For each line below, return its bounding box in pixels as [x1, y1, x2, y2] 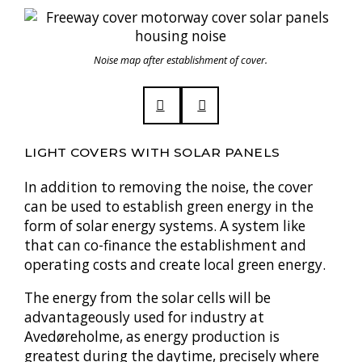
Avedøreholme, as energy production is [23, 326, 280, 346]
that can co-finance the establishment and [23, 235, 306, 255]
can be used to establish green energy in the [23, 196, 314, 216]
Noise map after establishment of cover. [94, 53, 268, 68]
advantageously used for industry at [23, 307, 264, 326]
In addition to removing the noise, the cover [23, 177, 313, 196]
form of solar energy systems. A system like [23, 216, 305, 235]
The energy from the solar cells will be [23, 288, 271, 307]
